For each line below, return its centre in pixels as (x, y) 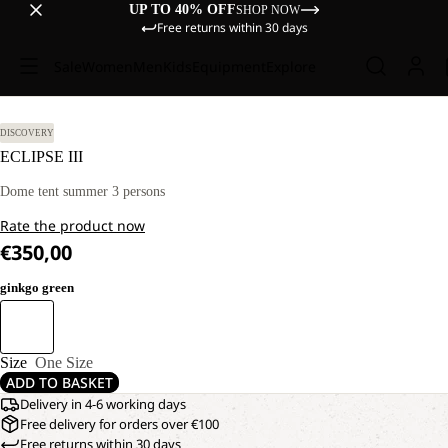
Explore (290, 66)
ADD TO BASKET (59, 382)
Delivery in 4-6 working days (103, 404)
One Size (64, 362)
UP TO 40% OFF (182, 9)
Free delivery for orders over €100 (119, 424)
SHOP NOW (267, 9)
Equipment (228, 66)
